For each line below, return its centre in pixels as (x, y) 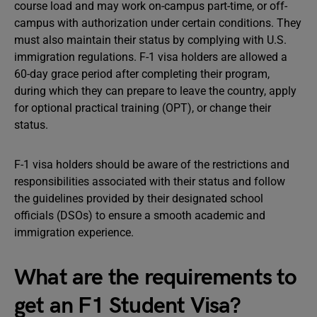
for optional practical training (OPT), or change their (143, 108)
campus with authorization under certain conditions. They (158, 23)
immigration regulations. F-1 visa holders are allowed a (151, 57)
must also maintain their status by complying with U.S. (150, 40)
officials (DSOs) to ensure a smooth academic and (140, 215)
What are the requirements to (156, 278)
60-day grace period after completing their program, (142, 74)
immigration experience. (74, 232)
